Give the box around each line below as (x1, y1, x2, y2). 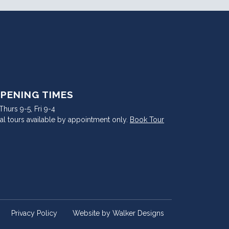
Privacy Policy (11, 209, 57, 217)
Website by (72, 209, 112, 217)
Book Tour (129, 115, 164, 124)
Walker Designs (112, 209, 164, 217)
